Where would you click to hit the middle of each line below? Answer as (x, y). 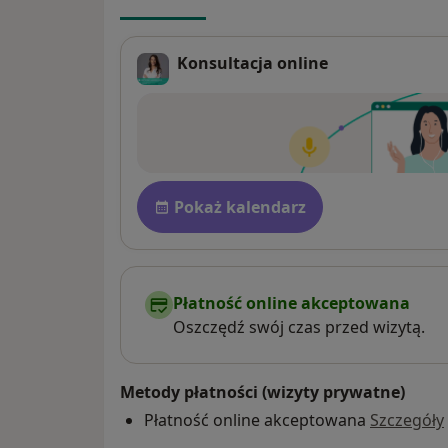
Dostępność (188, 191)
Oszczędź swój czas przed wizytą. (299, 327)
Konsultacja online (252, 63)
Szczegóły (407, 420)
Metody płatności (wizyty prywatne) (262, 392)
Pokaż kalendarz (240, 207)
